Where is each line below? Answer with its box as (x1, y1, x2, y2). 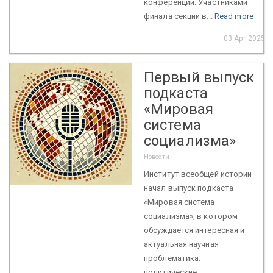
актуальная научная (144, 239, 219, 249)
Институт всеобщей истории (144, 169, 252, 179)
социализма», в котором (144, 211, 238, 221)
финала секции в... (144, 11, 214, 21)
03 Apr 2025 (223, 34, 265, 43)
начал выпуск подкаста (144, 183, 234, 193)
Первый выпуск (144, 68, 255, 86)
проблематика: (144, 253, 201, 263)
